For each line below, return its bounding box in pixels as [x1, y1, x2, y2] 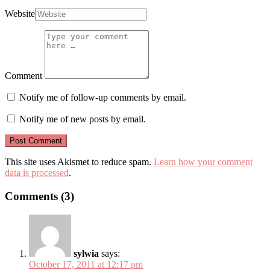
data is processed [5, 168, 69, 178]
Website [5, 8, 35, 19]
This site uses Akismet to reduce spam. [5, 157, 154, 168]
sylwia [74, 248, 99, 259]
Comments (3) [5, 189, 74, 202]
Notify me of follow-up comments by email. [19, 92, 186, 103]
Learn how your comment [154, 157, 253, 168]
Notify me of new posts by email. [19, 114, 146, 125]
